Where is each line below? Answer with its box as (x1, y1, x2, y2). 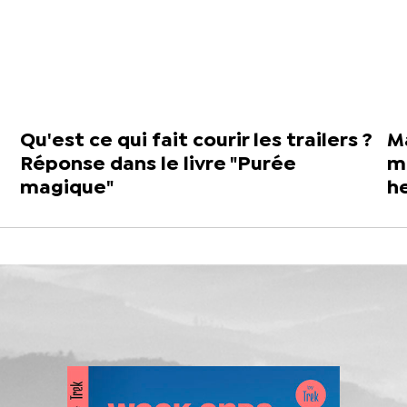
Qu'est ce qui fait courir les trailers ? (20, 132, 373, 149)
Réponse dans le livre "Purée (20, 155, 297, 173)
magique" (20, 179, 114, 196)
